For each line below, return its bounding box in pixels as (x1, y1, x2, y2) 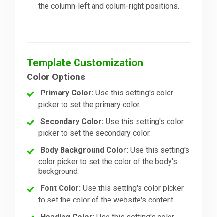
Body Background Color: (40, 145, 129, 155)
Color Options (27, 71, 86, 82)
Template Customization (27, 56, 144, 69)
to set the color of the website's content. (38, 195, 175, 204)
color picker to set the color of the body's (38, 156, 178, 166)
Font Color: (40, 183, 81, 193)
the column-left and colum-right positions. (38, 1, 180, 11)
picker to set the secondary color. (38, 128, 151, 138)
